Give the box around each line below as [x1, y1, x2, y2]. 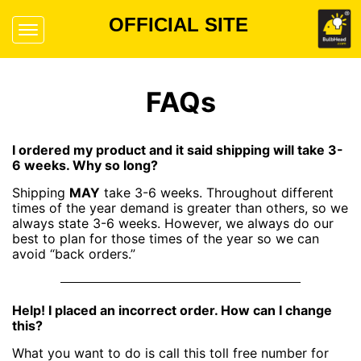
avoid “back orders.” [12, 246, 135, 263]
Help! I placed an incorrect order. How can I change [12, 302, 332, 319]
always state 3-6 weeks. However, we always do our [12, 215, 334, 232]
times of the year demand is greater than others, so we [12, 200, 348, 217]
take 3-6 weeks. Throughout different [100, 185, 334, 201]
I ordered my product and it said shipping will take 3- [12, 142, 343, 159]
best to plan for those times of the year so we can [12, 230, 319, 247]
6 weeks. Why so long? [12, 157, 158, 174]
